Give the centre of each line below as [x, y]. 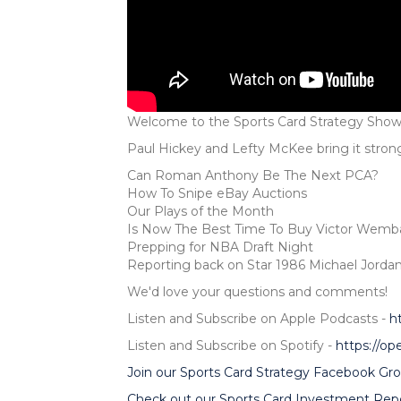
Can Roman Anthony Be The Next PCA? [253, 175]
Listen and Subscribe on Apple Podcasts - [258, 318]
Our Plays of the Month [200, 211]
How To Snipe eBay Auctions [217, 193]
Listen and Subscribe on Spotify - [231, 345]
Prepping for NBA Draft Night [220, 247]
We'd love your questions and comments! [257, 291]
